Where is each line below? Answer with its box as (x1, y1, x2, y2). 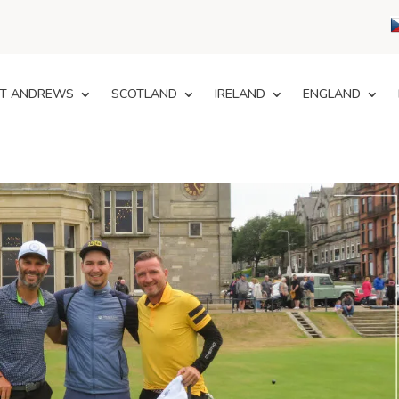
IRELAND (215, 85, 266, 102)
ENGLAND (303, 85, 362, 102)
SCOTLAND (111, 85, 178, 102)
